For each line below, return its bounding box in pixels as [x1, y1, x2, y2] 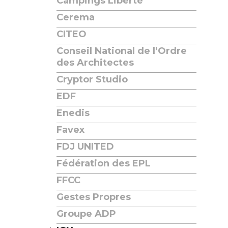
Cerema [56, 12, 95, 23]
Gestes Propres [56, 191, 131, 203]
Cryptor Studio [56, 74, 128, 85]
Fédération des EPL [56, 158, 151, 169]
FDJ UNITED [56, 141, 114, 152]
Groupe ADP [56, 208, 116, 219]
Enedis [56, 107, 90, 119]
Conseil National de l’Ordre [56, 45, 187, 56]
